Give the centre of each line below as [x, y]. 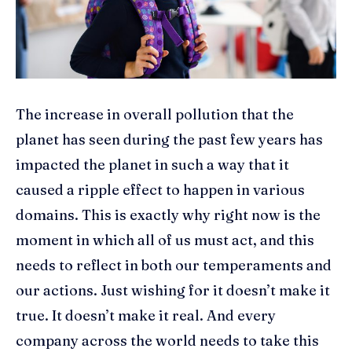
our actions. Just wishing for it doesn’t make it [173, 290]
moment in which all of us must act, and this [165, 240]
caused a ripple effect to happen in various [160, 189]
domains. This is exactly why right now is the [168, 214]
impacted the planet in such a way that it [152, 164]
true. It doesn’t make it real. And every [146, 315]
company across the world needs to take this [167, 340]
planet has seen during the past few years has [169, 139]
